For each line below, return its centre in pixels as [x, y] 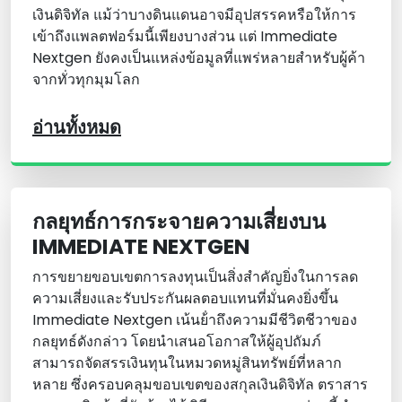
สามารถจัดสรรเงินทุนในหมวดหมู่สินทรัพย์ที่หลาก [187, 363]
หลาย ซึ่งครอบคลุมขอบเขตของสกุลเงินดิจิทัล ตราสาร [200, 385]
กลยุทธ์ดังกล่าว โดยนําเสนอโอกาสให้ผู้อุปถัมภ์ [177, 342]
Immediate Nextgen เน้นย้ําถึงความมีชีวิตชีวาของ [195, 320]
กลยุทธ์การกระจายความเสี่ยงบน [179, 222]
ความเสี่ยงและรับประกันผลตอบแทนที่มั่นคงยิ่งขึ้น [185, 299]
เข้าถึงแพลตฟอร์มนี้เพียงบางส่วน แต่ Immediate [185, 37]
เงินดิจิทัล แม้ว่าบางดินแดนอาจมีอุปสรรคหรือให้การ [194, 15]
